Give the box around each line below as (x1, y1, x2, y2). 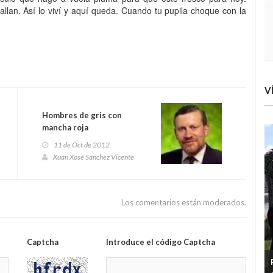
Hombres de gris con (42, 110, 122, 120)
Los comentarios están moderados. (121, 197, 246, 207)
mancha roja (42, 122, 88, 132)
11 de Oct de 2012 (54, 140, 110, 149)
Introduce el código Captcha (105, 237, 215, 247)
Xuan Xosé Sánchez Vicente (53, 152, 134, 161)
